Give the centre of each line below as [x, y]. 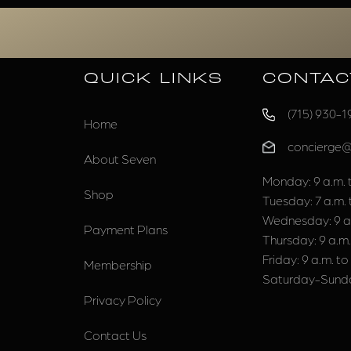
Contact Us [115, 335]
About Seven [119, 159]
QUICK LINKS [153, 79]
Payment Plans [125, 229]
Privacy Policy [122, 300]
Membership [118, 264]
